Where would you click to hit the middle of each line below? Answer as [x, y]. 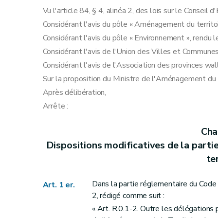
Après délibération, [74, 92]
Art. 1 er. [59, 185]
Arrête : [55, 106]
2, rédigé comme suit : [128, 196]
